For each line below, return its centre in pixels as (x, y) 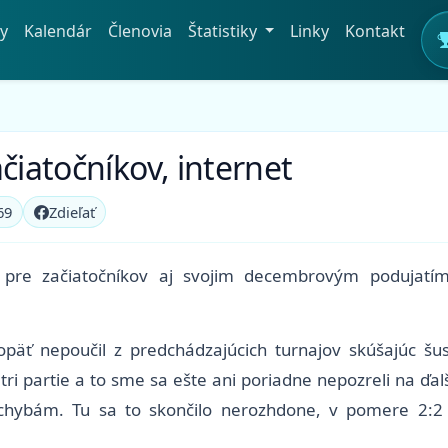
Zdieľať (72, 212)
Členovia (139, 30)
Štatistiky (224, 30)
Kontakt (375, 30)
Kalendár (57, 30)
